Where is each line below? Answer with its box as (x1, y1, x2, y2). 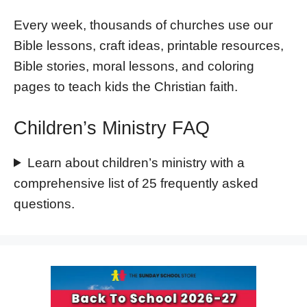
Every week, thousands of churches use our (14, 17, 273, 32)
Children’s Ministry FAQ (14, 117, 210, 138)
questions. (14, 196, 75, 211)
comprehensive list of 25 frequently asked (14, 175, 258, 191)
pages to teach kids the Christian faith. (14, 79, 238, 94)
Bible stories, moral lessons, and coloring (14, 58, 254, 73)
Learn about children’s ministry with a (27, 155, 245, 170)
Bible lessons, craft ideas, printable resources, (14, 38, 284, 53)
